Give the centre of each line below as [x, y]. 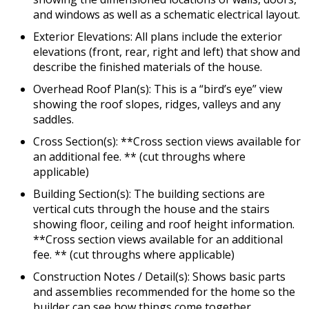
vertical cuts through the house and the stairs [151, 209]
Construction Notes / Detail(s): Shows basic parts [159, 276]
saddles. [53, 119]
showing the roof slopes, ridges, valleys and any [157, 104]
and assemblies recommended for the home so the [164, 291]
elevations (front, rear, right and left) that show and [167, 51]
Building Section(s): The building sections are [149, 193]
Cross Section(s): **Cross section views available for [167, 141]
